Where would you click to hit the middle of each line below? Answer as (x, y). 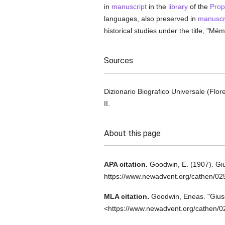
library (178, 7)
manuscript (129, 7)
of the (199, 7)
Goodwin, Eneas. (178, 196)
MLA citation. (126, 196)
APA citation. (126, 164)
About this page (132, 133)
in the (157, 7)
